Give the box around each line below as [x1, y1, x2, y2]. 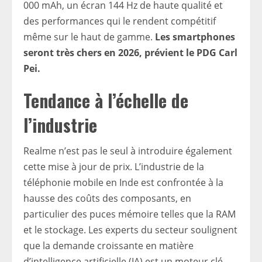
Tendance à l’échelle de [23, 87, 188, 114]
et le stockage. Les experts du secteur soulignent [23, 223, 237, 237]
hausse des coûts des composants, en [23, 192, 191, 205]
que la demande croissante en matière [23, 239, 194, 253]
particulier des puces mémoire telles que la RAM [23, 208, 236, 221]
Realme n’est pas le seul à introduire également [23, 144, 232, 158]
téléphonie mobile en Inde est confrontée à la [23, 176, 223, 189]
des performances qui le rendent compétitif [23, 15, 216, 28]
